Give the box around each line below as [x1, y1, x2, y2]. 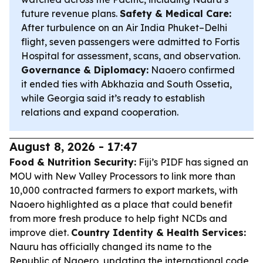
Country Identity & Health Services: [71, 227, 246, 238]
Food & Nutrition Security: [9, 156, 136, 168]
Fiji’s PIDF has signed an [136, 156, 248, 168]
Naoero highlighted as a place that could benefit [9, 198, 232, 210]
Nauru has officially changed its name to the [9, 241, 212, 252]
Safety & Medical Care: [120, 8, 231, 19]
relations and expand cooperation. [21, 106, 178, 118]
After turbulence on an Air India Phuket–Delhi [21, 22, 227, 33]
